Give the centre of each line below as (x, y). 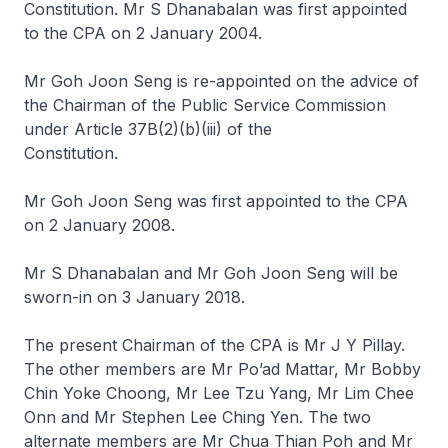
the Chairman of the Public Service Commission (205, 105)
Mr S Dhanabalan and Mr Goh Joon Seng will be (211, 273)
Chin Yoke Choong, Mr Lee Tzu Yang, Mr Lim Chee (219, 393)
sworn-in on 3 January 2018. (142, 297)
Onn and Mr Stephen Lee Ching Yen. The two (197, 417)
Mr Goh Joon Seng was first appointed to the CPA (216, 201)
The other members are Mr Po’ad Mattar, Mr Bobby (222, 369)
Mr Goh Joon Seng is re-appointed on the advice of (221, 81)
